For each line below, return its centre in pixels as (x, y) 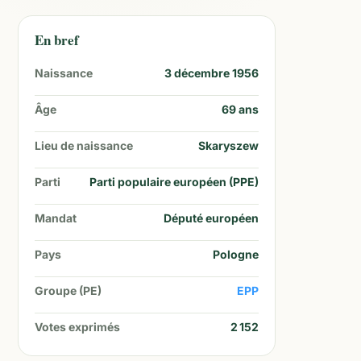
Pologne (236, 254)
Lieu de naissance (84, 145)
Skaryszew (228, 145)
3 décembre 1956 (212, 73)
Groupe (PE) (68, 290)
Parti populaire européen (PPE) (174, 182)
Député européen (211, 218)
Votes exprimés (77, 327)
